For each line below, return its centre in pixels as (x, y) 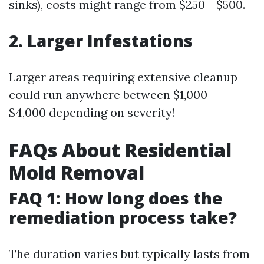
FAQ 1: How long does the (116, 198)
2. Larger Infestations (101, 40)
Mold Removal (77, 172)
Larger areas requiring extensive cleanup (123, 77)
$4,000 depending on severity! (92, 112)
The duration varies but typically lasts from (129, 253)
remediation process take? (123, 217)
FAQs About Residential (120, 150)
